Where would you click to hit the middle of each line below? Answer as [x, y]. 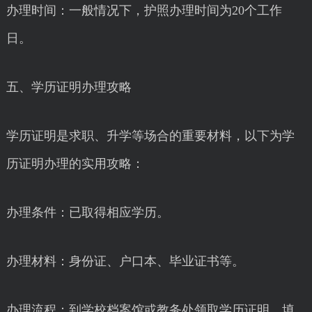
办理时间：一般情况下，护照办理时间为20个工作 [144, 10]
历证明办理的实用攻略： [75, 164]
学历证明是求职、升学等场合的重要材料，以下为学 [150, 136]
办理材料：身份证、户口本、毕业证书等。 [125, 261]
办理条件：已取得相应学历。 [87, 212]
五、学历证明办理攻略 [69, 87]
